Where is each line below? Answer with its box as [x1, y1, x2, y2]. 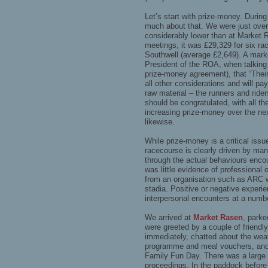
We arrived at [145, 213, 193, 223]
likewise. [145, 117, 175, 127]
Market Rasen [193, 213, 243, 223]
